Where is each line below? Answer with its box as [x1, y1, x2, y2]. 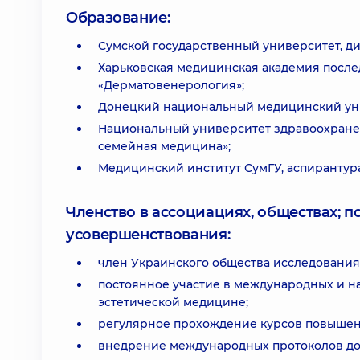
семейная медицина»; [98, 139, 231, 153]
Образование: [66, 9, 170, 27]
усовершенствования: [66, 226, 231, 243]
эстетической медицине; [98, 295, 248, 309]
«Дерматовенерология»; [98, 78, 244, 92]
